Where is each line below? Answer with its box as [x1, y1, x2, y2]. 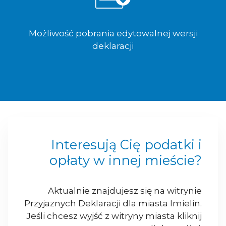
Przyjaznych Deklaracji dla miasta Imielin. [24, 198, 202, 209]
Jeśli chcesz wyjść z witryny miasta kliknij [26, 211, 202, 221]
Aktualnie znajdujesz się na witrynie [48, 186, 202, 196]
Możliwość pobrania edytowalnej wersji [28, 28, 198, 39]
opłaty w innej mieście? [49, 152, 202, 169]
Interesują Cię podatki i [51, 137, 202, 153]
